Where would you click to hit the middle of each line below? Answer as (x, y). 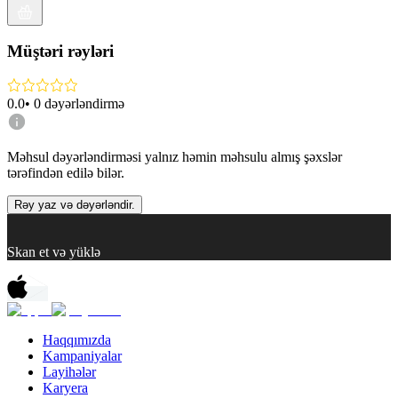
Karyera (65, 387)
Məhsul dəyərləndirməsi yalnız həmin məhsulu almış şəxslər (175, 156)
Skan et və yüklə (54, 251)
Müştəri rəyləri (60, 52)
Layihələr (69, 371)
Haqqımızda (77, 339)
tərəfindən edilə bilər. (66, 172)
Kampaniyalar (82, 355)
